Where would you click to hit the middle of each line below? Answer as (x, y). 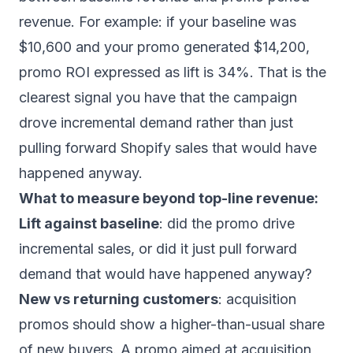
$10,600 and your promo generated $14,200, (164, 47)
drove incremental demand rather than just (156, 123)
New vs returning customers (119, 299)
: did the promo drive (227, 223)
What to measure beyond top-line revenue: (169, 198)
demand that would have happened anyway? (165, 274)
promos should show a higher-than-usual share (172, 324)
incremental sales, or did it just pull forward (158, 249)
